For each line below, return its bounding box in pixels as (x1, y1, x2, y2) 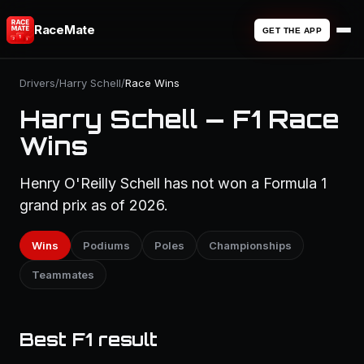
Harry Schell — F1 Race (19, 104, 340, 134)
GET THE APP (262, 25, 322, 35)
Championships (209, 239, 292, 252)
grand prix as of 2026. (19, 197, 168, 214)
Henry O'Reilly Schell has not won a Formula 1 (19, 175, 327, 192)
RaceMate (34, 22, 95, 37)
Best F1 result (19, 328, 158, 350)
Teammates (32, 268, 94, 281)
